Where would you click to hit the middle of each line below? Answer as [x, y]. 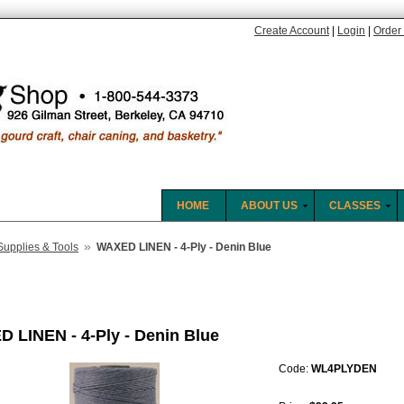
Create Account [292, 31]
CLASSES [355, 206]
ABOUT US [269, 206]
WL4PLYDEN [344, 369]
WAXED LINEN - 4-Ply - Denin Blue [184, 247]
